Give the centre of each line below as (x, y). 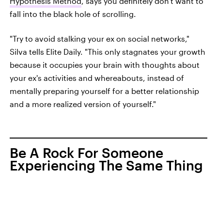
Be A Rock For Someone (86, 152)
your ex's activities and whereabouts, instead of (97, 77)
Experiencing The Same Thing (106, 165)
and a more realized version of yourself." (83, 104)
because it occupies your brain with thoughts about (105, 64)
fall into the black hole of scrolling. (73, 14)
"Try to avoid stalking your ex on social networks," (100, 38)
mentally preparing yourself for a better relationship (104, 91)
